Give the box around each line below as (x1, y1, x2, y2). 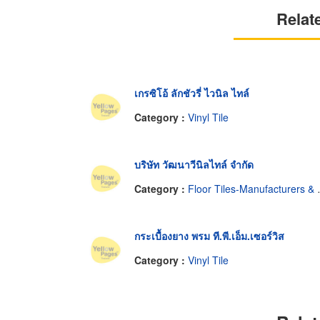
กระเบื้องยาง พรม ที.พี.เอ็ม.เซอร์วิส (134, 229, 284, 244)
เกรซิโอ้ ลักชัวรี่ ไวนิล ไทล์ (134, 86, 249, 101)
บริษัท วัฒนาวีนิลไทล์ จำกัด (134, 157, 254, 172)
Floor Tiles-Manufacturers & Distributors (188, 181, 317, 196)
